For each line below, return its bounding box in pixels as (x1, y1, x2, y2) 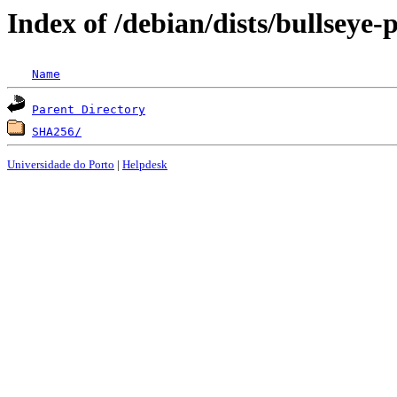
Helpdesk (122, 157, 167, 171)
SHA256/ (32, 125, 82, 139)
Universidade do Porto (7, 157, 114, 171)
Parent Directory (32, 103, 145, 117)
